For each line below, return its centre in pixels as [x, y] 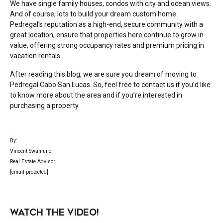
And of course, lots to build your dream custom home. [94, 14]
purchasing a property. [45, 106]
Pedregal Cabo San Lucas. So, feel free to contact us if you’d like [110, 85]
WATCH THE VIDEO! [55, 213]
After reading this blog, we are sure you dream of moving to [103, 74]
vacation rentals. [36, 56]
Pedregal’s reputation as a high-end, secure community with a [107, 25]
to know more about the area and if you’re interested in [96, 95]
